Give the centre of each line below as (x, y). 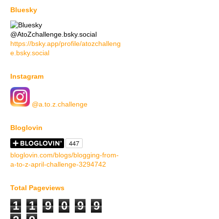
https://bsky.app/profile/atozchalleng (66, 43)
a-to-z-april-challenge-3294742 (58, 164)
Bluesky (24, 10)
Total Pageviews (37, 187)
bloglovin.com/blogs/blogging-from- (65, 155)
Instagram (27, 76)
